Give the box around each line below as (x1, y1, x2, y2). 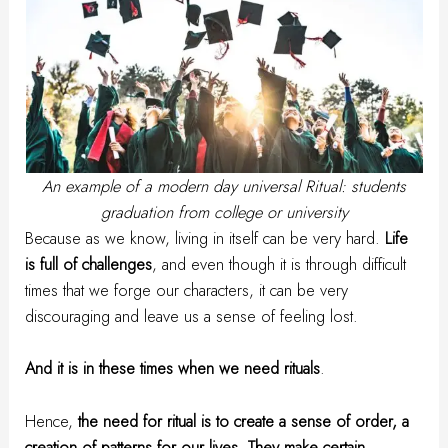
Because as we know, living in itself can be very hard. (25, 226, 386, 251)
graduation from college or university (100, 200, 348, 225)
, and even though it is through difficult (152, 252, 407, 277)
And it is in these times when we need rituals (25, 356, 321, 381)
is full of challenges (25, 252, 153, 277)
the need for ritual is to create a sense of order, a (78, 408, 410, 433)
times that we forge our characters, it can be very (25, 278, 349, 303)
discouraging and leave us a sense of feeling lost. (25, 304, 359, 329)
